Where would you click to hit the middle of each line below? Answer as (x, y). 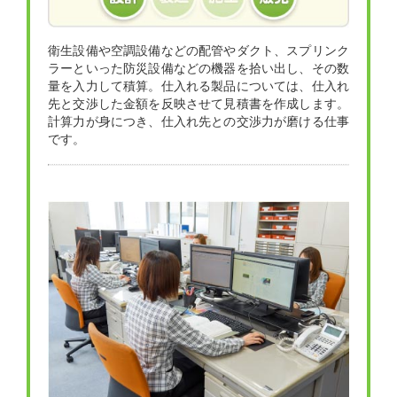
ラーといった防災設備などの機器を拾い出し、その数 (198, 68)
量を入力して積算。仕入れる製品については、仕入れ (198, 86)
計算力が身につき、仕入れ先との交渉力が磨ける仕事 (198, 121)
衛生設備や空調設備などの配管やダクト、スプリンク (198, 50)
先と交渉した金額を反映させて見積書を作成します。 (198, 103)
